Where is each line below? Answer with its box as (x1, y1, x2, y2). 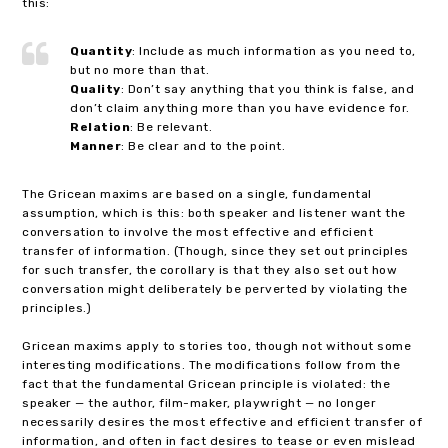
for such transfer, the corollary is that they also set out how (22, 263, 398, 278)
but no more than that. (70, 63, 210, 78)
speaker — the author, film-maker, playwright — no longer (22, 396, 377, 411)
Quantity (70, 44, 133, 59)
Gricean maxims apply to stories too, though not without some (22, 339, 412, 354)
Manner (70, 139, 122, 154)
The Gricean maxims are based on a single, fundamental (22, 187, 372, 202)
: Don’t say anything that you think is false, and (120, 82, 415, 97)
